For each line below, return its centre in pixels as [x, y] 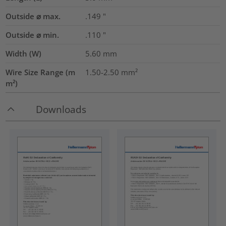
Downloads [61, 109]
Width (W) [24, 53]
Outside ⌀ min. [33, 35]
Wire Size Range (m [41, 72]
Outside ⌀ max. [33, 16]
